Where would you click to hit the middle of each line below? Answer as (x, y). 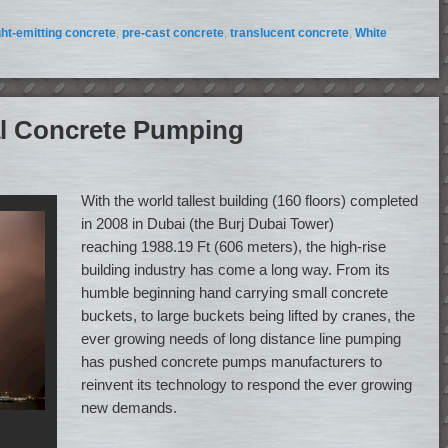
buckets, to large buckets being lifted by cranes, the (248, 315)
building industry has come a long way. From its (236, 269)
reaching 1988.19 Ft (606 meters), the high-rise (234, 246)
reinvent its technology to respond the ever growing (247, 384)
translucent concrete (289, 33)
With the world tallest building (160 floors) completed (250, 200)
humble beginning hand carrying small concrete (235, 292)
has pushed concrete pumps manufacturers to (232, 361)
